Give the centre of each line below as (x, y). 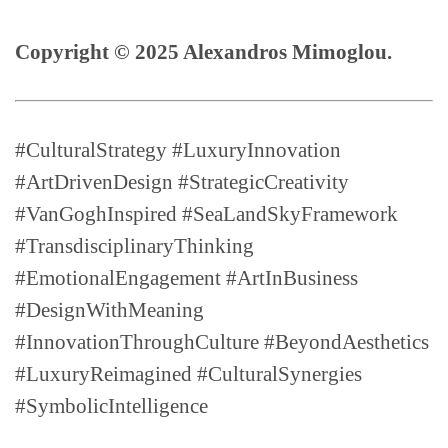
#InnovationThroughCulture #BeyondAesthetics (222, 342)
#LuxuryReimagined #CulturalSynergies (188, 374)
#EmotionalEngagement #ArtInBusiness (186, 278)
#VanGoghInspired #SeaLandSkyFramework (206, 214)
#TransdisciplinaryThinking (134, 246)
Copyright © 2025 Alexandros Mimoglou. (203, 52)
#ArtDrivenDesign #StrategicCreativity (182, 182)
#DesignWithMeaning (109, 310)
